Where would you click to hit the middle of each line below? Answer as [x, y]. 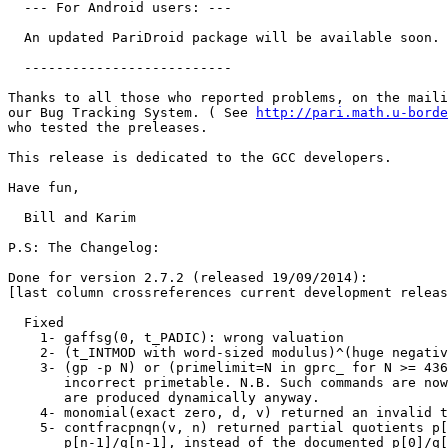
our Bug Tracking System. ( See [132, 112]
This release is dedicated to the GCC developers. [200, 157]
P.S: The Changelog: [84, 247]
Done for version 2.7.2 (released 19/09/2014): [188, 277]
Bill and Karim [72, 217]
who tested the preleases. [108, 127]
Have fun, [44, 187]
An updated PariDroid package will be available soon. [224, 37]
